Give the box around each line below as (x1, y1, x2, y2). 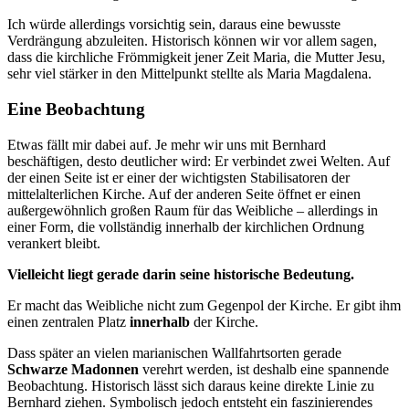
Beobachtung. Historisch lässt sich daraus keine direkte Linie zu (7, 377, 374, 393)
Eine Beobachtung (7, 100, 145, 120)
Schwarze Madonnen (7, 361, 139, 377)
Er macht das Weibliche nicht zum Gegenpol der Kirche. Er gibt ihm (7, 297, 401, 313)
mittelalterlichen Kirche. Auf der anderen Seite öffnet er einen (7, 185, 361, 202)
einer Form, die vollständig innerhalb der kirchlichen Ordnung (7, 218, 364, 235)
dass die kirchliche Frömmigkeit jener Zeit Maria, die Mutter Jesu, (7, 49, 385, 66)
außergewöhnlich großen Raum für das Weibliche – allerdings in (7, 202, 378, 218)
